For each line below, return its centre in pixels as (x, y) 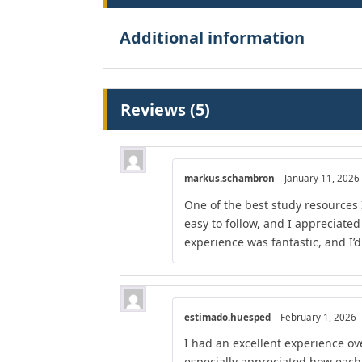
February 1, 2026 (318, 317)
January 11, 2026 (322, 179)
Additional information (212, 38)
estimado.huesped (229, 317)
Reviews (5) (165, 110)
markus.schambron (231, 179)
